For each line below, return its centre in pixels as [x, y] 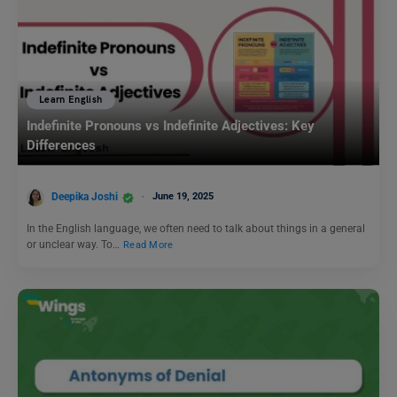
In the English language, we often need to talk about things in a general [196, 229]
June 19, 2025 [183, 197]
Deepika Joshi [85, 197]
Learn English [71, 100]
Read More [148, 245]
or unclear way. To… [74, 245]
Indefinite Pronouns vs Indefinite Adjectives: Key [171, 126]
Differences [61, 146]
